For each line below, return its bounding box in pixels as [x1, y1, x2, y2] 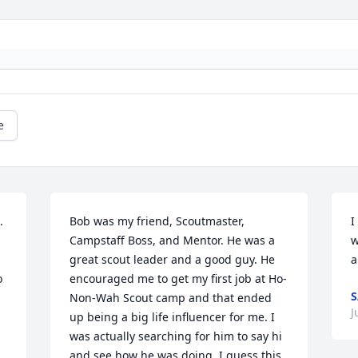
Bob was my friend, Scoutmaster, [70, 213, 245, 229]
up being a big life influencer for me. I [70, 309, 276, 325]
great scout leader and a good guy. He [70, 252, 276, 268]
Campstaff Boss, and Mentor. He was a [70, 233, 276, 249]
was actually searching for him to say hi [70, 328, 283, 344]
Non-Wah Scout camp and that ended [70, 290, 272, 306]
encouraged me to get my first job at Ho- [70, 271, 288, 287]
